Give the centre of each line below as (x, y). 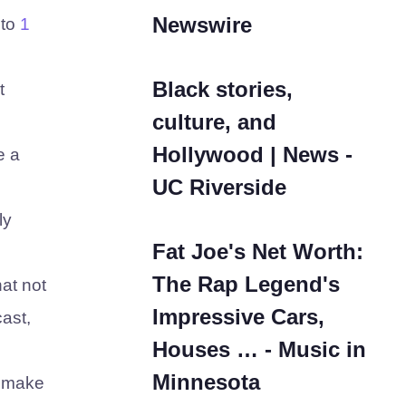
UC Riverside (219, 187)
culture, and (214, 122)
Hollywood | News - (252, 155)
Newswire (202, 25)
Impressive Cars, (238, 317)
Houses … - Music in (259, 349)
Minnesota (206, 382)
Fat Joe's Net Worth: (258, 251)
